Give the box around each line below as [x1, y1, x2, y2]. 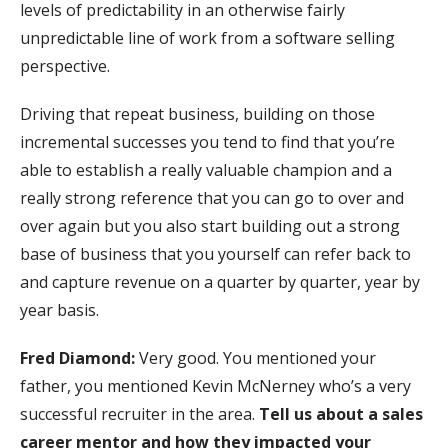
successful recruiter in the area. [20, 402, 259, 425]
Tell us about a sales [259, 402, 423, 425]
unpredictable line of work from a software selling [20, 26, 395, 49]
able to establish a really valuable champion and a [20, 158, 392, 181]
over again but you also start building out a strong [20, 214, 400, 237]
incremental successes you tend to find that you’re [20, 130, 395, 153]
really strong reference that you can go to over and [20, 186, 404, 209]
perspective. [20, 54, 110, 77]
